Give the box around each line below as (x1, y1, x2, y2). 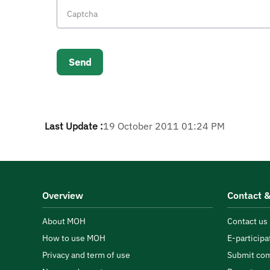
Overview (42, 189, 83, 201)
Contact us (227, 216, 268, 227)
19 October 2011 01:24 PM (103, 120, 225, 132)
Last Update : (45, 120, 103, 132)
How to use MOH (42, 233, 105, 243)
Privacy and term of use (42, 250, 130, 260)
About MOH (42, 216, 86, 227)
